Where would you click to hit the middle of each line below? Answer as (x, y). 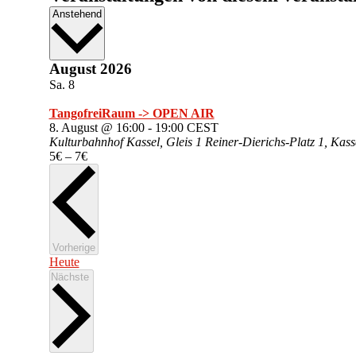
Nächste (71, 277)
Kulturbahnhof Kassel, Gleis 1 (127, 142)
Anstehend (77, 14)
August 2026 (90, 69)
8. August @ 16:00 (97, 128)
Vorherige (74, 247)
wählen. (124, 27)
